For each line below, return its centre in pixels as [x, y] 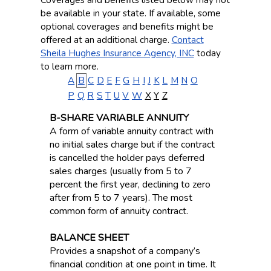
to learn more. [69, 66]
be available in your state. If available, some [130, 13]
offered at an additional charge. [106, 40]
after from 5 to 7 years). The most [121, 198]
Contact [188, 40]
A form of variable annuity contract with [131, 131]
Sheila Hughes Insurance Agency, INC [117, 53]
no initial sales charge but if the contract [132, 145]
